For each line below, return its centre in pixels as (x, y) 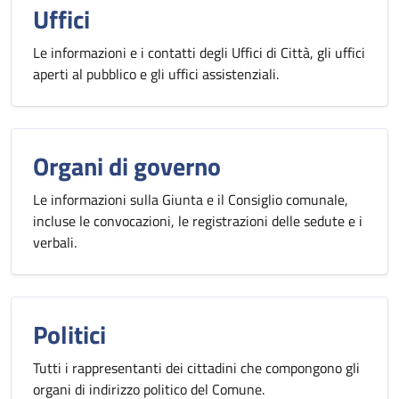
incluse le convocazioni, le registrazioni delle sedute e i (198, 221)
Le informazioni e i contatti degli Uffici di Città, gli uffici (199, 53)
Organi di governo (127, 166)
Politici (69, 334)
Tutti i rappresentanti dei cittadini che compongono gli (196, 368)
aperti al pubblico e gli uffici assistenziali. (156, 74)
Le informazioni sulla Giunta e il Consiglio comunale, (191, 199)
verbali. (55, 242)
